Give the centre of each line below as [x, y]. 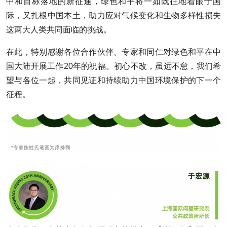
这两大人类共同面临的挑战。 [59, 29]
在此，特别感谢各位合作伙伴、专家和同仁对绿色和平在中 [113, 52]
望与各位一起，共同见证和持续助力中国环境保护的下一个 [113, 80]
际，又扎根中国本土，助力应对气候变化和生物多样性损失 [113, 15]
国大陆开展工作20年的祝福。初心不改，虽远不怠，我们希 [113, 66]
